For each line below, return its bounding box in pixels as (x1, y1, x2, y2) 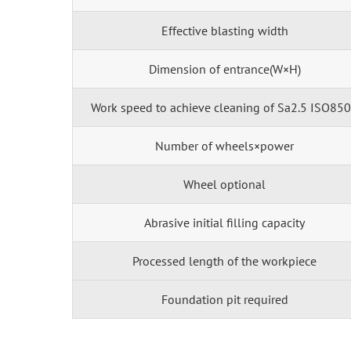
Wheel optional (183, 175, 266, 192)
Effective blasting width (161, 22, 288, 38)
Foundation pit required (161, 291, 288, 307)
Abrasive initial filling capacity (144, 214, 305, 230)
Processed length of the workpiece (132, 252, 317, 269)
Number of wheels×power (155, 137, 294, 154)
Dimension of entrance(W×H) (148, 60, 301, 77)
